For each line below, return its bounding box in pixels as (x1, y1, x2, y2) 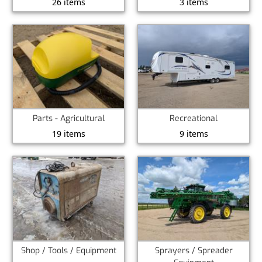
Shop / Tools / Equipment (20, 244, 116, 256)
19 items (51, 128, 85, 140)
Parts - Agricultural (32, 113, 105, 125)
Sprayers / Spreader (154, 244, 233, 256)
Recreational (170, 113, 218, 125)
